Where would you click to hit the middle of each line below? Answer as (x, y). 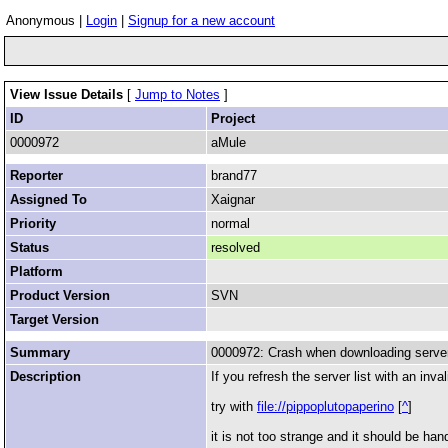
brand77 (234, 175)
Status (29, 247)
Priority (33, 223)
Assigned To (48, 199)
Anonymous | (46, 20)
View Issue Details (68, 94)
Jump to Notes (177, 94)
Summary (40, 352)
